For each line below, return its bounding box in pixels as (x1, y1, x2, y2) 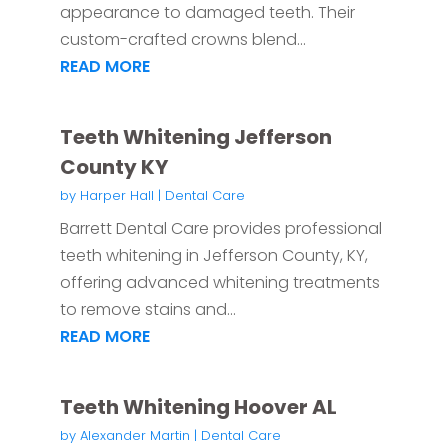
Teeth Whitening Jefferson (59, 123, 332, 152)
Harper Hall (79, 186, 154, 206)
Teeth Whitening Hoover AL (59, 393, 337, 422)
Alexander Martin (79, 426, 190, 446)
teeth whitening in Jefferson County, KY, (59, 244, 368, 268)
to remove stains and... (59, 298, 236, 322)
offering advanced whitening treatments (59, 271, 380, 295)
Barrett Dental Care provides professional (59, 217, 382, 241)
